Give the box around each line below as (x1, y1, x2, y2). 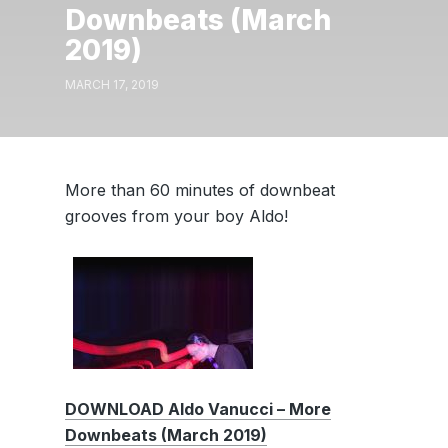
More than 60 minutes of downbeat (64, 179, 335, 200)
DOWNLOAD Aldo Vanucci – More (64, 398, 331, 419)
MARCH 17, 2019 (64, 76, 159, 92)
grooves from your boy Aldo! (64, 205, 288, 226)
